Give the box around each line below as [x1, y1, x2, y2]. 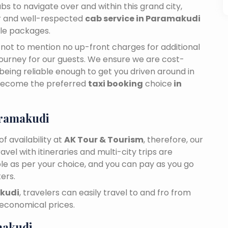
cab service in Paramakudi [85, 13, 201, 25]
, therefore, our [144, 134, 203, 146]
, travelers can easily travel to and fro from [19, 187, 191, 199]
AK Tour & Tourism [64, 134, 144, 146]
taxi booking [88, 78, 143, 90]
